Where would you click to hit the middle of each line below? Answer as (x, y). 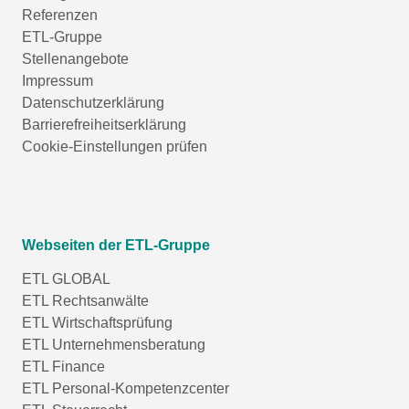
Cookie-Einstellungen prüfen (115, 146)
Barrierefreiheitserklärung (104, 124)
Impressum (58, 80)
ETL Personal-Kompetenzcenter (126, 388)
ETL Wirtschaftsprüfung (97, 322)
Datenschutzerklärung (93, 102)
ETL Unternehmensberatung (114, 344)
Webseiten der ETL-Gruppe (116, 245)
